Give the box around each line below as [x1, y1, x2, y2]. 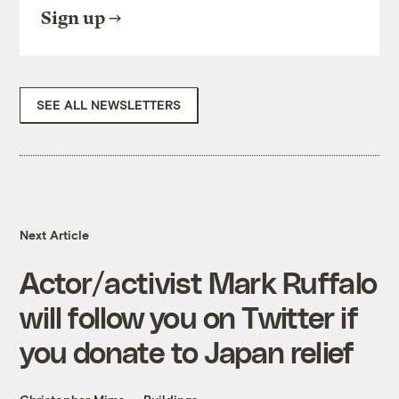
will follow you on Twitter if [20, 299, 358, 335]
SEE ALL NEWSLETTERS [37, 97, 182, 113]
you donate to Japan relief [20, 334, 354, 370]
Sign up [41, 8, 106, 29]
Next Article [20, 227, 90, 243]
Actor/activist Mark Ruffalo [20, 265, 378, 300]
